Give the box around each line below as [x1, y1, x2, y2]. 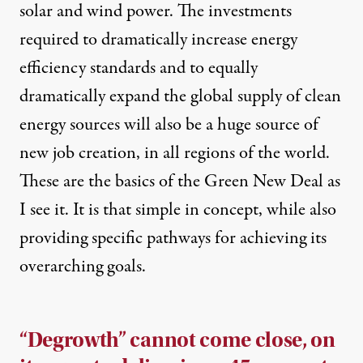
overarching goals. [19, 254, 146, 280]
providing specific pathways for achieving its [19, 225, 327, 252]
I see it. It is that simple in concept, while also [19, 197, 336, 224]
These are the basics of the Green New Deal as [19, 169, 340, 195]
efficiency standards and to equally [19, 55, 258, 82]
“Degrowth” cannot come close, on [19, 327, 335, 353]
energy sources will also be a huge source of [19, 112, 318, 139]
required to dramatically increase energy [19, 27, 297, 53]
